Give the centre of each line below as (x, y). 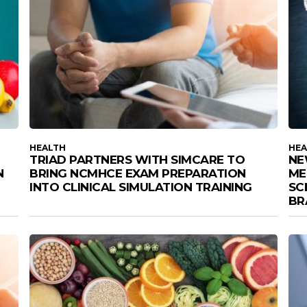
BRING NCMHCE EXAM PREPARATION (138, 173)
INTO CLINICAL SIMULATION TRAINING (141, 187)
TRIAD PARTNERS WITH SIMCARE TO (137, 159)
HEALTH (48, 147)
